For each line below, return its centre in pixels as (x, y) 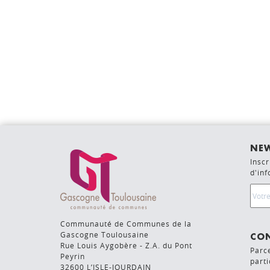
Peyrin (73, 256)
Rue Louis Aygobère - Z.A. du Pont (126, 245)
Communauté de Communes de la (126, 223)
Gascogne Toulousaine (105, 234)
